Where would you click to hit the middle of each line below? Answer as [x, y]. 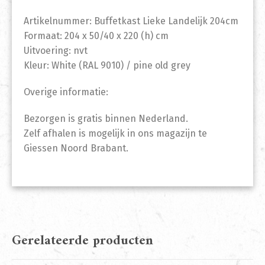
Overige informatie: [66, 92]
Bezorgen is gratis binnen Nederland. [106, 119]
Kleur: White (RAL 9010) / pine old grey [107, 66]
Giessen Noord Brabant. [76, 148]
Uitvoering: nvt [56, 51]
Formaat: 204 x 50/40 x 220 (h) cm [96, 36]
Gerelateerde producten [83, 241]
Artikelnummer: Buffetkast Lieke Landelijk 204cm [131, 21]
